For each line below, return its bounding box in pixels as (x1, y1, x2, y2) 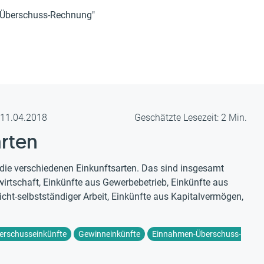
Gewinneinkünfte (78, 229, 140, 239)
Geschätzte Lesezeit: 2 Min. (134, 112, 247, 123)
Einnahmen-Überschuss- (152, 229, 241, 239)
